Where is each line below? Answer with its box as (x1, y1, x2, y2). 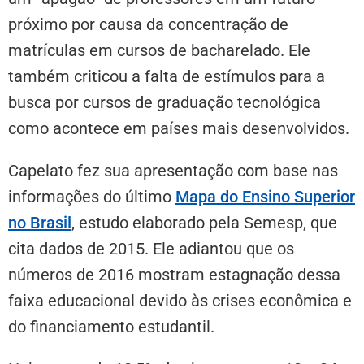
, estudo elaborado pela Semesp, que (71, 212, 337, 232)
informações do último (8, 186, 175, 206)
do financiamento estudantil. (8, 316, 214, 336)
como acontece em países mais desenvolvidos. (8, 118, 349, 138)
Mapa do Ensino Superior (175, 186, 355, 206)
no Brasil (8, 212, 71, 232)
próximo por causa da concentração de (8, 14, 288, 34)
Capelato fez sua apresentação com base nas (8, 160, 338, 180)
